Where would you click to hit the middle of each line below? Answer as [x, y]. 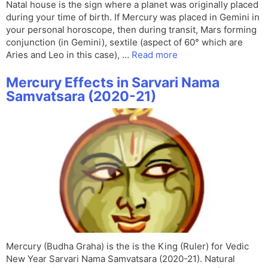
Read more [155, 55]
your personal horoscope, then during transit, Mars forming [131, 30]
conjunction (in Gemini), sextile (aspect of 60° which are [124, 42]
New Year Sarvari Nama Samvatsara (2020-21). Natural [121, 259]
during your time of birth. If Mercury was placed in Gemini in [133, 17]
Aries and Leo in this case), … [69, 55]
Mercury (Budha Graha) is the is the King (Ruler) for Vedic [127, 246]
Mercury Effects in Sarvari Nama [113, 83]
